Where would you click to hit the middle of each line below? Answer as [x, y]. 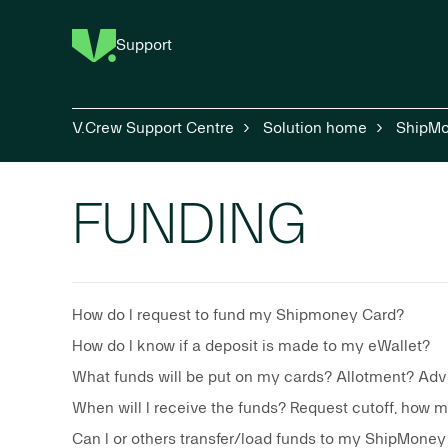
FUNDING [190, 226]
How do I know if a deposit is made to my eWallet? [251, 346]
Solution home [315, 129]
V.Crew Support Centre [153, 129]
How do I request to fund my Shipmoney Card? [238, 315]
